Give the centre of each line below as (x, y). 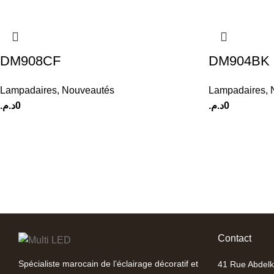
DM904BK (239, 61)
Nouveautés (88, 90)
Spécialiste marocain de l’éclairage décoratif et (108, 264)
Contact (234, 238)
